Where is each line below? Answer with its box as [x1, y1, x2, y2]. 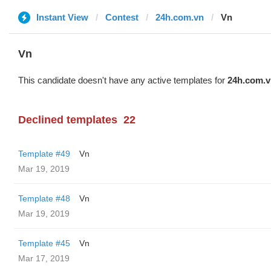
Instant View [36, 12, 88, 22]
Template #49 [18, 149, 70, 158]
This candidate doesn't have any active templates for [18, 75, 227, 85]
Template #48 [18, 194, 70, 203]
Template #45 [18, 238, 70, 248]
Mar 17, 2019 [18, 253, 70, 263]
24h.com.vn [155, 12, 204, 22]
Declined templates [18, 114, 117, 126]
